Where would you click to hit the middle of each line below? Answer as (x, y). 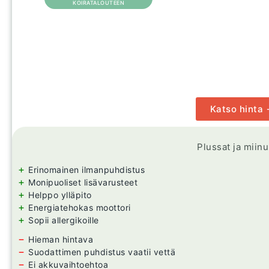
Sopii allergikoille (64, 220)
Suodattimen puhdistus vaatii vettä (102, 252)
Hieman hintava (61, 240)
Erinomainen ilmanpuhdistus (86, 170)
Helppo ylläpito (60, 195)
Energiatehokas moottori (80, 208)
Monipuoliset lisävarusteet (83, 183)
